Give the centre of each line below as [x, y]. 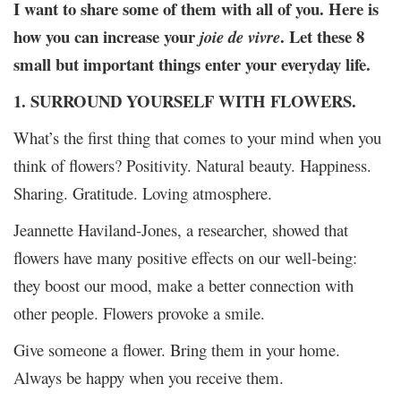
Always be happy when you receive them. [149, 377]
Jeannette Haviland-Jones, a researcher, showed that [181, 229]
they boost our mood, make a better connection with [183, 285]
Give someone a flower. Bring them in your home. [177, 349]
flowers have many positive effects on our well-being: [185, 257]
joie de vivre [240, 36]
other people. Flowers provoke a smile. [139, 312]
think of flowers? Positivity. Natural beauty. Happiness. [192, 165]
